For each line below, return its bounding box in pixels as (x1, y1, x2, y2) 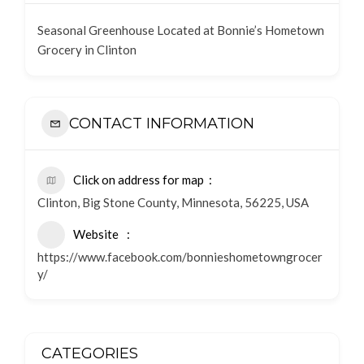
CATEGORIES (41, 344, 138, 362)
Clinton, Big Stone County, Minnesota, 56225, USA (37, 195, 309, 210)
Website (73, 227, 119, 241)
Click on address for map (73, 172, 204, 187)
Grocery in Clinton (37, 42, 136, 57)
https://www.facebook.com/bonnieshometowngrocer (37, 249, 323, 264)
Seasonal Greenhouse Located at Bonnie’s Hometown (37, 23, 324, 37)
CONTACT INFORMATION (69, 114, 254, 132)
